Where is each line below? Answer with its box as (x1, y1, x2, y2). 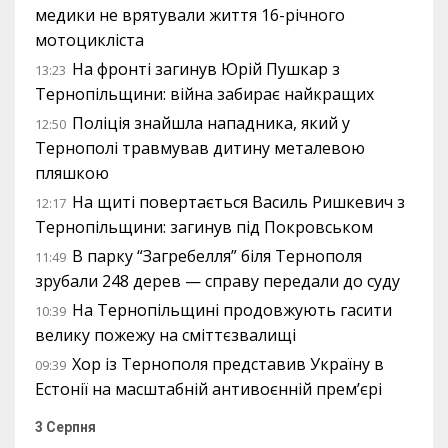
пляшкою (35, 161, 109, 184)
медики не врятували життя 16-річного (35, 3, 345, 26)
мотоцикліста (35, 28, 144, 51)
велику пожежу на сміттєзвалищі (35, 323, 296, 346)
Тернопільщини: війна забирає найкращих (35, 82, 374, 105)
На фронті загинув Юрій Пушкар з (72, 57, 340, 80)
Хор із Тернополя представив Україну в (72, 352, 384, 375)
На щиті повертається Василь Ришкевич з (72, 190, 405, 213)
